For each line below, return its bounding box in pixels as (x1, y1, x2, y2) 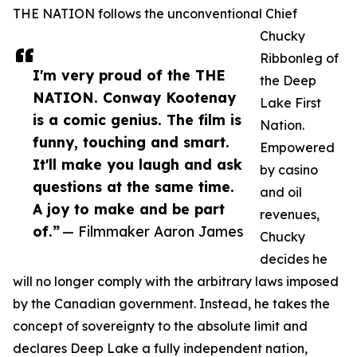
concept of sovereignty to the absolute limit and (13, 318, 308, 335)
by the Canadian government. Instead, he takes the (13, 296, 330, 312)
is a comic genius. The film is (33, 111, 241, 129)
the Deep (260, 73, 316, 89)
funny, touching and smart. (33, 133, 229, 151)
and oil (260, 184, 302, 201)
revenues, (260, 206, 320, 223)
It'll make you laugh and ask (33, 155, 242, 174)
